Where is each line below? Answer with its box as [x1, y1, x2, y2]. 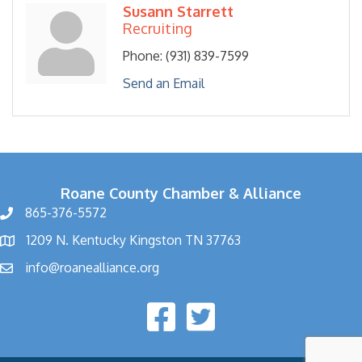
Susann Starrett [123, 2, 234, 21]
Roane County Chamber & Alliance [61, 184, 301, 203]
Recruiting [123, 19, 192, 38]
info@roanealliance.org [25, 259, 159, 276]
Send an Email [123, 75, 204, 92]
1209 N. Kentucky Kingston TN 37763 [27, 232, 241, 249]
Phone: [123, 48, 162, 65]
